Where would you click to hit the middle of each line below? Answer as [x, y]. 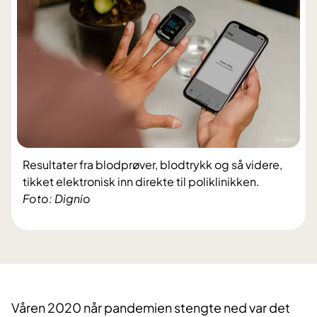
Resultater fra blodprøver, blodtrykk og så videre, [152, 165]
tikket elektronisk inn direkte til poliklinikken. [141, 182]
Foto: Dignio [57, 199]
